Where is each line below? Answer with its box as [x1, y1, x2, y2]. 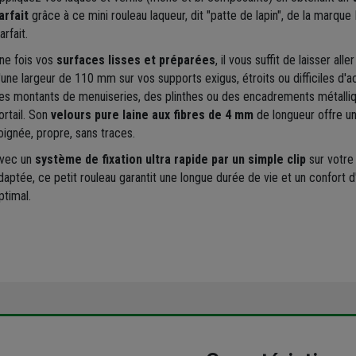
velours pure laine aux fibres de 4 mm [50, 106, 253, 122]
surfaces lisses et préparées [56, 52, 215, 68]
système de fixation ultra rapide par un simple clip [34, 151, 306, 167]
